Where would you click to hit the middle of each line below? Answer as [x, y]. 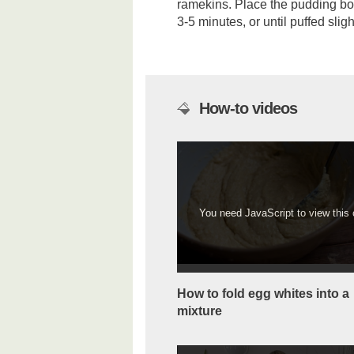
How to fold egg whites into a [263, 293]
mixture [200, 311]
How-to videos [248, 109]
